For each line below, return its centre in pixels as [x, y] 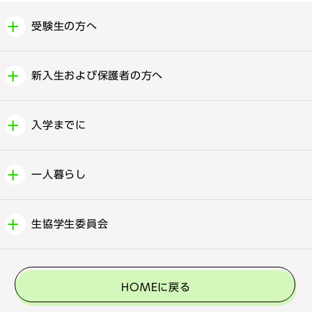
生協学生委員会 [70, 224]
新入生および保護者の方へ [97, 75]
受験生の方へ [64, 26]
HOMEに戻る [156, 288]
